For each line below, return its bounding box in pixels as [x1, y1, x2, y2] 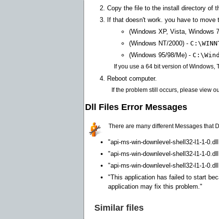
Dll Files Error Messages [85, 102, 187, 112]
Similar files [94, 202, 144, 213]
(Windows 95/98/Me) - [129, 51, 193, 59]
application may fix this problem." [108, 182, 202, 190]
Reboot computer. [107, 74, 157, 82]
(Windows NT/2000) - [129, 39, 190, 47]
